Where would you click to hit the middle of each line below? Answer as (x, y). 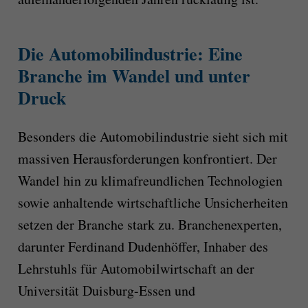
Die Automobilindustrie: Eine (130, 54)
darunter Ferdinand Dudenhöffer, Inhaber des (143, 246)
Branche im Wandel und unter (134, 76)
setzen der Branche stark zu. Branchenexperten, (150, 224)
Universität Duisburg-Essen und (106, 290)
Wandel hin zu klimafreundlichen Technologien (150, 180)
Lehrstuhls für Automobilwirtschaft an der (136, 268)
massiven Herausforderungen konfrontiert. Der (147, 158)
